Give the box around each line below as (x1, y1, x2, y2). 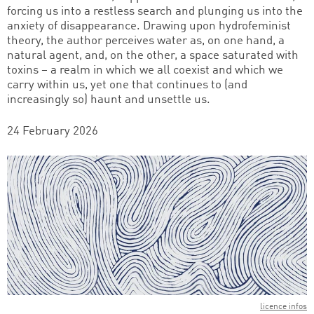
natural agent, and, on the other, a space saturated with (7, 50, 299, 62)
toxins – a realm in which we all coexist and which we (7, 64, 283, 77)
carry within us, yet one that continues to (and (7, 79, 247, 92)
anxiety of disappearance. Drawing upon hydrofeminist (7, 20, 291, 33)
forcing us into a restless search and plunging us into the (7, 6, 303, 18)
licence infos (260, 302, 307, 311)
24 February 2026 (7, 125, 98, 138)
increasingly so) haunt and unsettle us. (7, 94, 210, 107)
